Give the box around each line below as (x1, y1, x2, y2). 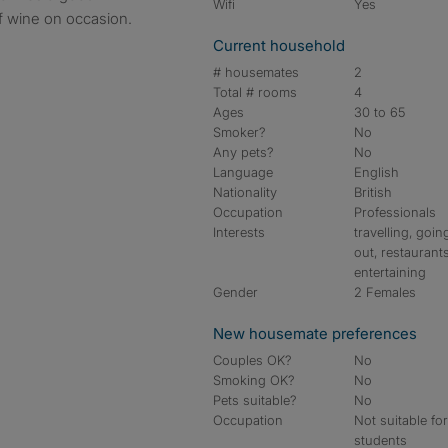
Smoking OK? (213, 372, 295, 388)
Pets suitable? (213, 392, 297, 408)
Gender (213, 284, 258, 300)
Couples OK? (213, 352, 292, 368)
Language (213, 164, 273, 180)
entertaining (354, 264, 427, 280)
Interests (213, 224, 265, 240)
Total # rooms (213, 84, 297, 100)
